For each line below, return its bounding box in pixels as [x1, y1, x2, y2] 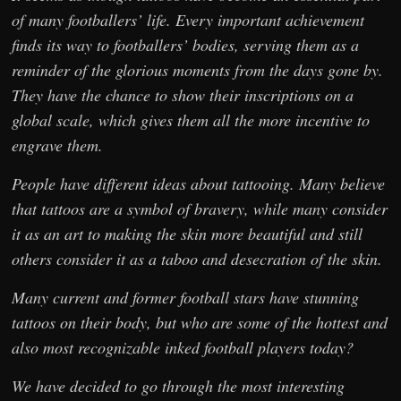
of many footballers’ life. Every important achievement [12, 9, 365, 31]
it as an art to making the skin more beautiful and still [12, 223, 363, 245]
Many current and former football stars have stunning [12, 286, 360, 309]
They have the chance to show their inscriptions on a [12, 84, 354, 107]
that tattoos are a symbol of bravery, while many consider [12, 198, 388, 220]
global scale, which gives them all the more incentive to [12, 109, 371, 132]
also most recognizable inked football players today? [12, 337, 354, 359]
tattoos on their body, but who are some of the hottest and [12, 311, 388, 334]
